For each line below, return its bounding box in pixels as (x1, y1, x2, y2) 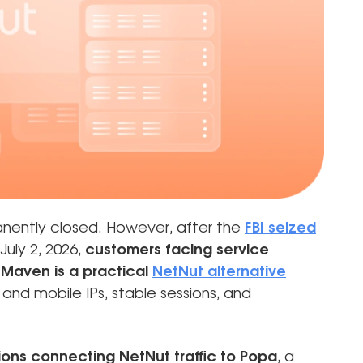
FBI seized (245, 220, 316, 236)
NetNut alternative (152, 264, 286, 280)
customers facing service (85, 242, 269, 258)
